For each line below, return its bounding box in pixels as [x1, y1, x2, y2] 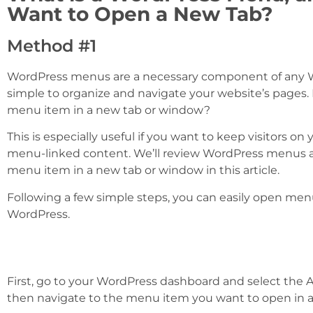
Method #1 [7, 35, 96, 56]
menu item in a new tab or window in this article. [7, 163, 279, 177]
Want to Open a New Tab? [7, 1, 273, 26]
